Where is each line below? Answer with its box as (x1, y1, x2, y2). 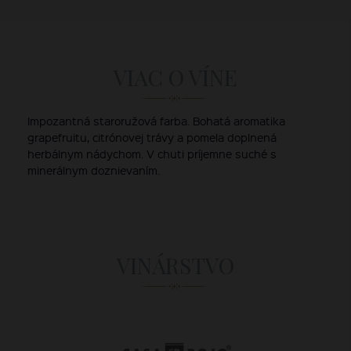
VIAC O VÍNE (113, 62, 237, 92)
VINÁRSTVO (116, 250, 234, 280)
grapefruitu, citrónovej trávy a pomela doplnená (27, 129, 277, 144)
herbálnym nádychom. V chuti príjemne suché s (27, 146, 277, 161)
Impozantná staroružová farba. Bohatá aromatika (27, 113, 285, 128)
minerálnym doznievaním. (27, 162, 160, 177)
